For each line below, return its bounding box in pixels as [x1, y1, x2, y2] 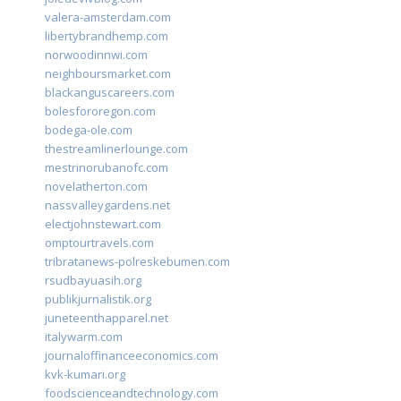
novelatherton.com [45, 178, 148, 195]
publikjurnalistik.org [45, 291, 151, 308]
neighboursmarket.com [45, 65, 171, 82]
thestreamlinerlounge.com [45, 141, 188, 158]
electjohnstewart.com [45, 216, 161, 233]
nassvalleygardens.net [45, 197, 170, 214]
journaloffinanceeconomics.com [45, 347, 218, 364]
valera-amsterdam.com [45, 9, 171, 26]
